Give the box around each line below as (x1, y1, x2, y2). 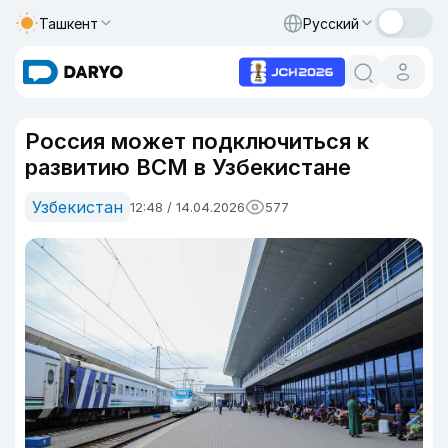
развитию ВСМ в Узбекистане (25, 154, 351, 180)
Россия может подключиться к (25, 128, 369, 154)
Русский (303, 14, 359, 32)
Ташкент (39, 14, 98, 32)
